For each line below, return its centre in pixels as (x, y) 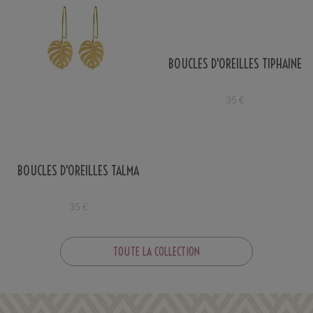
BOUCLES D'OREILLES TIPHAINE (235, 64)
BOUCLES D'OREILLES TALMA (78, 171)
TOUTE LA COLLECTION (156, 252)
